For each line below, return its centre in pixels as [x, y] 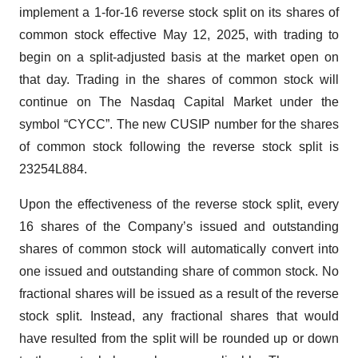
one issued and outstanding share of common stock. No [179, 271]
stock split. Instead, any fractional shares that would [179, 316]
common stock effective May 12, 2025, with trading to [179, 35]
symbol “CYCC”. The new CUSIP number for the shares [179, 124]
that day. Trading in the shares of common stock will [179, 80]
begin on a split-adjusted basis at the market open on [179, 57]
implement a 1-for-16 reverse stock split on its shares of [179, 12]
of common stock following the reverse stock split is [179, 147]
